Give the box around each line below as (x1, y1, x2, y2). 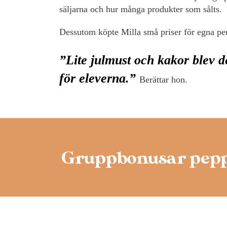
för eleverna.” (59, 71, 139, 86)
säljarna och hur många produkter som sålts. (59, 4, 222, 15)
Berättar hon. (139, 74, 187, 85)
